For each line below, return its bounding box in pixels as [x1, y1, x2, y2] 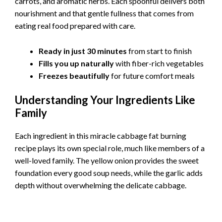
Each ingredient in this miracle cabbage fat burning [15, 130, 186, 140]
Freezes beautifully [39, 70, 110, 80]
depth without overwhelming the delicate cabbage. [15, 180, 186, 190]
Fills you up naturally [39, 58, 114, 68]
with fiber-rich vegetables [114, 58, 204, 68]
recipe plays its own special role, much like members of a [15, 143, 205, 153]
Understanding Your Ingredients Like [15, 93, 195, 107]
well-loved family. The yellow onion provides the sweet [15, 155, 199, 165]
